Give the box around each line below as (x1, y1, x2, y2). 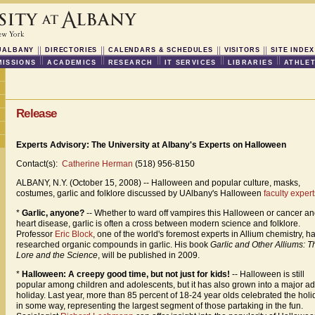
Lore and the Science (16, 250, 98, 260)
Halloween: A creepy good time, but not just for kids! (22, 269, 232, 279)
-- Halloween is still (232, 269, 304, 279)
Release (16, 107, 57, 120)
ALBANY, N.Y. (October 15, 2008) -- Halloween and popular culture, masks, (16, 178, 300, 188)
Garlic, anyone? (22, 207, 84, 218)
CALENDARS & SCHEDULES (108, 46, 213, 53)
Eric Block (55, 229, 93, 239)
